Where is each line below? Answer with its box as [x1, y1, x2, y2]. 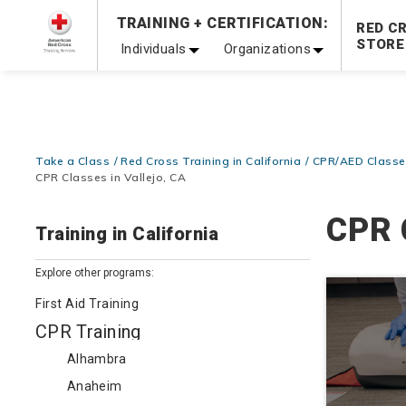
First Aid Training [35, 296, 139, 311]
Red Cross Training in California [121, 154, 302, 168]
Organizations [223, 40, 311, 57]
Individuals [121, 40, 187, 57]
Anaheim [67, 379, 122, 393]
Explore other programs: [35, 266, 154, 279]
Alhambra [67, 352, 127, 366]
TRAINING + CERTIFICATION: [116, 14, 329, 32]
